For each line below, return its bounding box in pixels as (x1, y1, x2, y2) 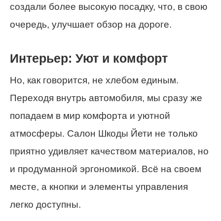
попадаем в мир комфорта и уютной (10, 110, 170, 121)
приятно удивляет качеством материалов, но (10, 146, 209, 156)
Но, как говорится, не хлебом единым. (10, 74, 179, 85)
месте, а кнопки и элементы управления (10, 181, 188, 192)
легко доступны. (10, 199, 81, 210)
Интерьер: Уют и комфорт (10, 52, 168, 66)
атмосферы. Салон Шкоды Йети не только (10, 128, 198, 139)
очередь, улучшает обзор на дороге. (10, 19, 172, 30)
